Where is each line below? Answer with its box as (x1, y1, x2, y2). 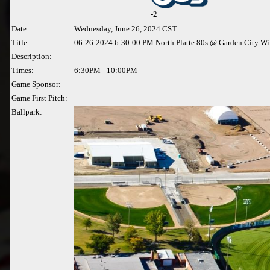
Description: (11, 52, 52, 61)
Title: (11, 38, 30, 47)
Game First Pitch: (11, 93, 67, 102)
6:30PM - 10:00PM (74, 66, 137, 75)
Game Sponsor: (11, 80, 61, 89)
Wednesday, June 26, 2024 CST (74, 24, 177, 33)
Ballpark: (11, 107, 42, 116)
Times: (11, 66, 34, 75)
